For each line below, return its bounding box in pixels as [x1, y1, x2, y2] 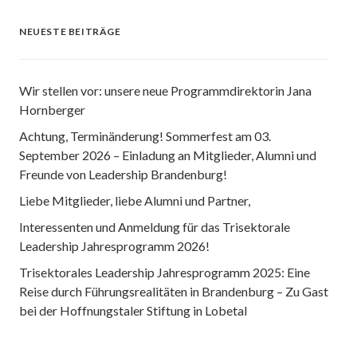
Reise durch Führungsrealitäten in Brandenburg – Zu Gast [19, 284, 328, 299]
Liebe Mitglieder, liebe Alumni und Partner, [19, 193, 250, 208]
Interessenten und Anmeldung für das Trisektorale [19, 219, 290, 234]
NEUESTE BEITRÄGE [19, 25, 121, 37]
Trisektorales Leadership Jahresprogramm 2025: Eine [19, 265, 310, 280]
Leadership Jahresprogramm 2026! [19, 238, 210, 253]
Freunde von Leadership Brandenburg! [19, 167, 227, 182]
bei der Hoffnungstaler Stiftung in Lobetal [19, 303, 247, 318]
